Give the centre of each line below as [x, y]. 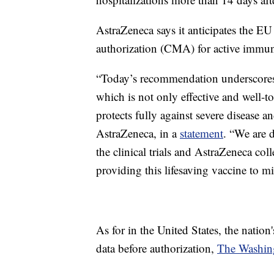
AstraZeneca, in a [138, 133]
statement [202, 133]
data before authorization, [157, 248]
